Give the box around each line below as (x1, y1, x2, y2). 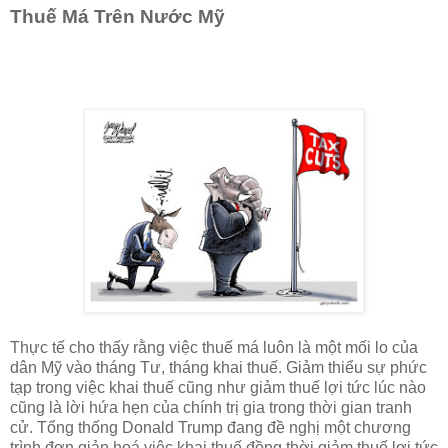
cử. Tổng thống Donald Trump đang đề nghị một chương (10, 419, 411, 437)
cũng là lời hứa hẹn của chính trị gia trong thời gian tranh (10, 399, 412, 417)
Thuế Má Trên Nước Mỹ (10, 6, 225, 28)
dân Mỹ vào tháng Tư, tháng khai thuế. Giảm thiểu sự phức (10, 359, 427, 377)
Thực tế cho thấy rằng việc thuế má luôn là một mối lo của (10, 339, 418, 357)
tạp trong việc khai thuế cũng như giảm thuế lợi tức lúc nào (10, 379, 426, 397)
